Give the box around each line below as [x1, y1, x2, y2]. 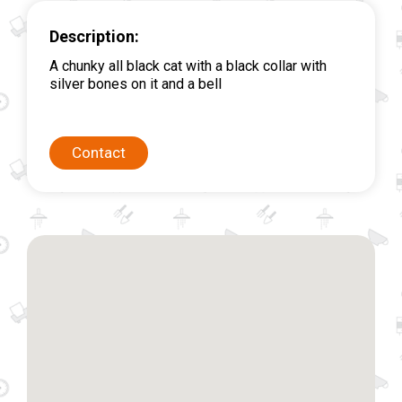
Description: [49, 27, 139, 46]
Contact [72, 144, 126, 162]
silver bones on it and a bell [49, 75, 222, 92]
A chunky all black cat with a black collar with [49, 57, 327, 74]
